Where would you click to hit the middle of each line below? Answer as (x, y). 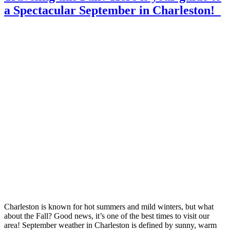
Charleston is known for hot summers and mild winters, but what (109, 206)
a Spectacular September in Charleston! (112, 10)
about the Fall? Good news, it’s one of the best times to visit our (107, 216)
